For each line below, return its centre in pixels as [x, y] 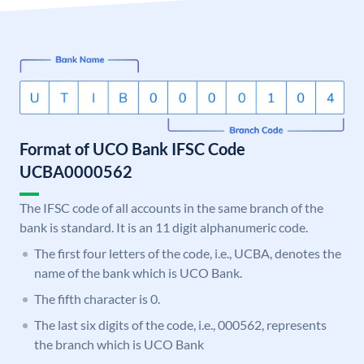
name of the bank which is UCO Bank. [138, 273]
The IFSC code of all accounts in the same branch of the [171, 208]
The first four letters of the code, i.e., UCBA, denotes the [188, 253]
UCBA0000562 [76, 172]
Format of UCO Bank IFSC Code [132, 149]
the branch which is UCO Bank [119, 344]
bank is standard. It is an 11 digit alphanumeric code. [164, 227]
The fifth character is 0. [97, 299]
